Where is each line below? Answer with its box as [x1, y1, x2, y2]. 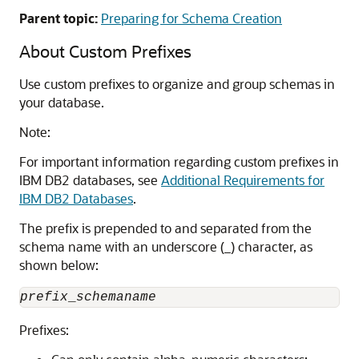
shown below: [19, 256, 99, 273]
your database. [19, 94, 104, 111]
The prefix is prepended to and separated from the [19, 220, 312, 236]
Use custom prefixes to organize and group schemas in [19, 75, 335, 92]
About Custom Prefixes [19, 40, 192, 62]
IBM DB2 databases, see [19, 171, 161, 188]
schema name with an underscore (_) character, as [19, 238, 313, 255]
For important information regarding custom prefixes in [19, 153, 339, 170]
